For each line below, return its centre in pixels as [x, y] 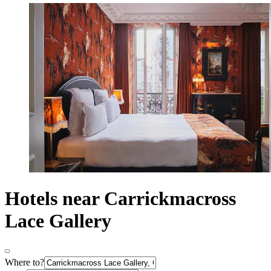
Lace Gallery [58, 221]
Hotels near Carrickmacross [120, 199]
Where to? [24, 262]
